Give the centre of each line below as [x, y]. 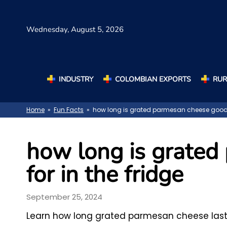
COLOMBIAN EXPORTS [153, 79]
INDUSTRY [76, 79]
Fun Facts [69, 110]
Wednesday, [49, 30]
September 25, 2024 [64, 197]
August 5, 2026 [97, 30]
